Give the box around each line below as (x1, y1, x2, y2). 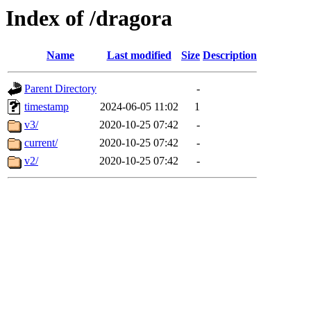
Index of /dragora (6, 6, 172, 31)
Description (203, 49, 257, 62)
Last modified (106, 49, 171, 62)
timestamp (24, 101, 69, 113)
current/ (24, 137, 58, 149)
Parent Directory (24, 83, 96, 95)
